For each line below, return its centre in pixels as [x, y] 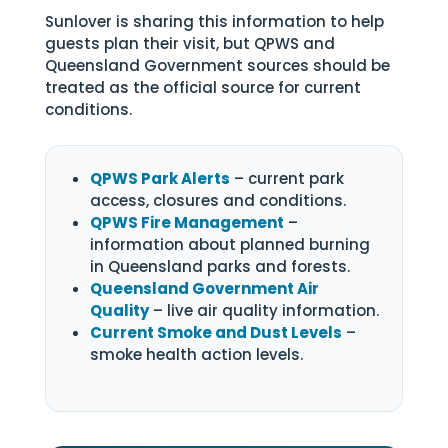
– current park [286, 178]
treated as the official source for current [202, 87]
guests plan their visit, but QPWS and [189, 43]
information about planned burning [229, 244]
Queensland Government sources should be [217, 65]
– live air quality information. [263, 310]
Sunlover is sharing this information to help [214, 21]
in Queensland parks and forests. [219, 266]
